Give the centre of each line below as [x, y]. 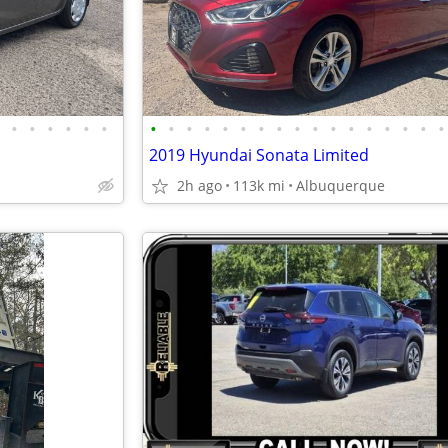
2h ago [199, 185]
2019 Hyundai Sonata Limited [259, 155]
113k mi [259, 185]
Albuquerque [340, 185]
